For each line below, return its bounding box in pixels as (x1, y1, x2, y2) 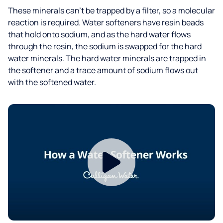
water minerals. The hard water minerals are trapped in (8, 53, 206, 64)
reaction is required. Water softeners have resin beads (8, 17, 204, 28)
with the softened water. (8, 77, 96, 88)
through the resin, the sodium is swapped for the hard (8, 41, 202, 52)
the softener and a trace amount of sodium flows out (8, 65, 198, 76)
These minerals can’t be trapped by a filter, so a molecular (8, 5, 215, 16)
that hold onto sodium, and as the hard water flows (8, 29, 191, 40)
